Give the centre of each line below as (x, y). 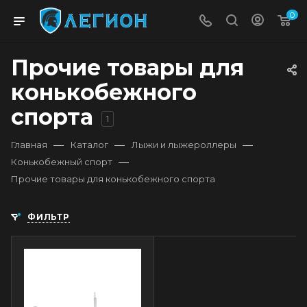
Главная (29, 145)
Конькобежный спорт (62, 162)
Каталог (89, 145)
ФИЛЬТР (49, 217)
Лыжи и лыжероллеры (184, 145)
